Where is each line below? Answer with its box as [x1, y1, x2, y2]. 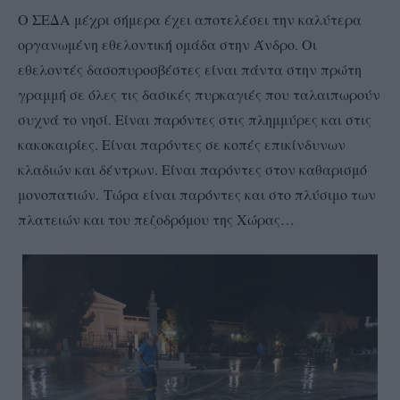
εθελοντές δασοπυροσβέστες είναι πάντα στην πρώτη [18, 60, 362, 79]
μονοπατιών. [18, 185, 104, 204]
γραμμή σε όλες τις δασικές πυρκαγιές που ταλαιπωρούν [18, 85, 380, 104]
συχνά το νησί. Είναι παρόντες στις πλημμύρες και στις [18, 110, 371, 129]
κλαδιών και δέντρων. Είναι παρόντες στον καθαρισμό [18, 160, 367, 179]
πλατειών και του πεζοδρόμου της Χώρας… [18, 210, 295, 229]
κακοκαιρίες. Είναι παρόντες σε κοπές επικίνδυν [18, 135, 328, 154]
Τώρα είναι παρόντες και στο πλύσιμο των [104, 185, 376, 204]
